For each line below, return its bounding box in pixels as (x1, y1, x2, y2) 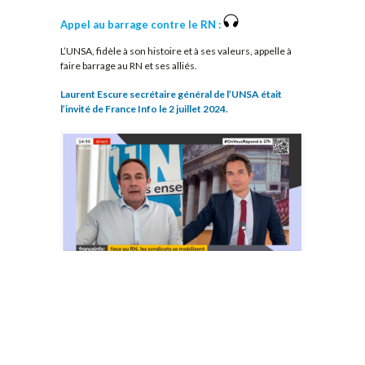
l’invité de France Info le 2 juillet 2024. (60, 102, 228, 115)
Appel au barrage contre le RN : (60, 17, 223, 31)
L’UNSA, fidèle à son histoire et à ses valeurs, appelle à (60, 45, 292, 57)
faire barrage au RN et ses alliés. (60, 59, 197, 72)
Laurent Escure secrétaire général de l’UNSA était (60, 87, 282, 100)
